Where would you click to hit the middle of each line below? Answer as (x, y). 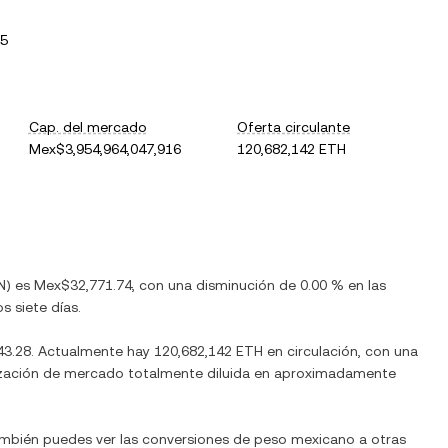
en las (365, 285)
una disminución (221, 285)
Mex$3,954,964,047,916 (104, 149)
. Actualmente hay (92, 351)
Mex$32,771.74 (83, 285)
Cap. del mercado (87, 127)
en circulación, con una (340, 351)
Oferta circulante (294, 127)
